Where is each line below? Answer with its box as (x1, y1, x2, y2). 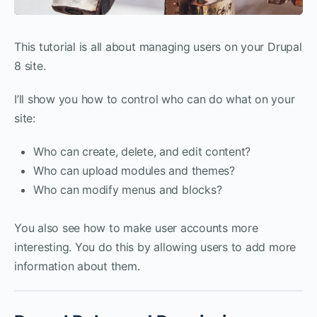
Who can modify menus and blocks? (33, 182, 222, 197)
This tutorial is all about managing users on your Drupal (14, 39, 302, 54)
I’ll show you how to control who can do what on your (14, 91, 295, 106)
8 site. (14, 58, 46, 73)
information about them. (14, 258, 140, 273)
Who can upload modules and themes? (33, 163, 235, 178)
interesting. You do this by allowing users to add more (14, 239, 296, 254)
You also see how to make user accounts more (14, 220, 258, 235)
